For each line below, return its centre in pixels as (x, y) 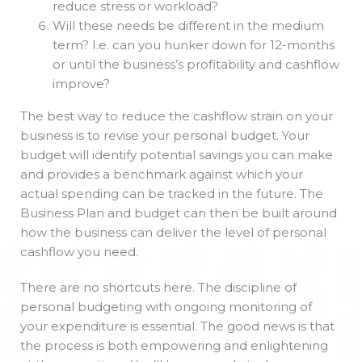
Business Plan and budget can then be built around (179, 213)
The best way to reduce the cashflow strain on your (177, 116)
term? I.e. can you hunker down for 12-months (194, 45)
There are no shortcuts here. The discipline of (158, 288)
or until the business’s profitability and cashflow (196, 65)
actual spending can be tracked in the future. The (172, 194)
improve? (81, 84)
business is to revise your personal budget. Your (165, 136)
